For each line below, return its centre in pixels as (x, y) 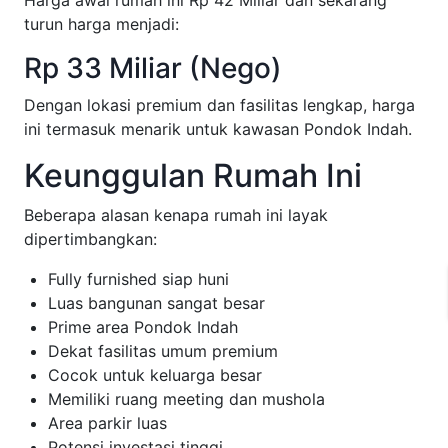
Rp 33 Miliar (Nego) (153, 67)
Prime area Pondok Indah (143, 326)
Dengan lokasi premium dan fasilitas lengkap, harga (219, 104)
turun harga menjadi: (101, 23)
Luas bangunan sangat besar (156, 302)
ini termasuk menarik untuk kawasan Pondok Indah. (218, 128)
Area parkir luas (107, 422)
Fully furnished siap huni (138, 278)
